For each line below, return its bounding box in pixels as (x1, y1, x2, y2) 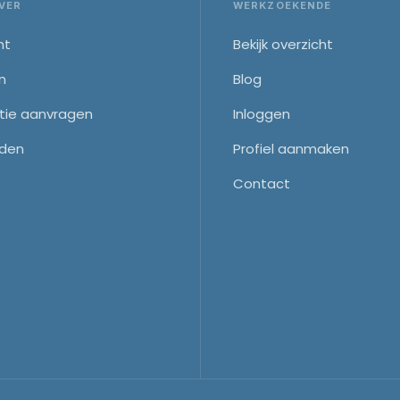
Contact (233, 174, 290, 193)
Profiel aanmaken (233, 139, 349, 158)
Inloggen (233, 104, 290, 123)
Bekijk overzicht (233, 35, 333, 54)
